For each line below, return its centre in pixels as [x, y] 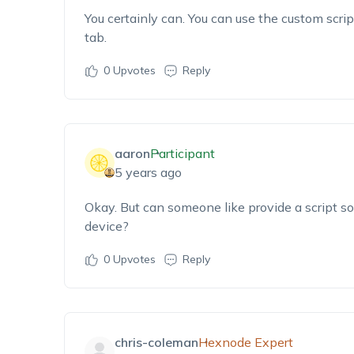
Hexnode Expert [245, 342]
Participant [182, 153]
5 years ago [148, 172]
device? [106, 226]
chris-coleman [156, 342]
